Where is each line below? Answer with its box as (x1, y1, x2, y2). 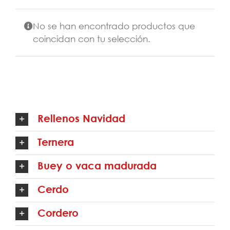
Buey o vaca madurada (37, 159, 157, 171)
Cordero (37, 206, 79, 219)
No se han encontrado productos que (33, 21, 195, 32)
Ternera (37, 136, 74, 148)
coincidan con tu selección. (33, 33, 150, 45)
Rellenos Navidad (37, 112, 125, 124)
